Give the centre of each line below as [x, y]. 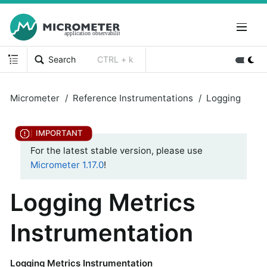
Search [62, 59]
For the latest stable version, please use [117, 151]
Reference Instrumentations [133, 98]
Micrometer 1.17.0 [67, 165]
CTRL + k [116, 59]
